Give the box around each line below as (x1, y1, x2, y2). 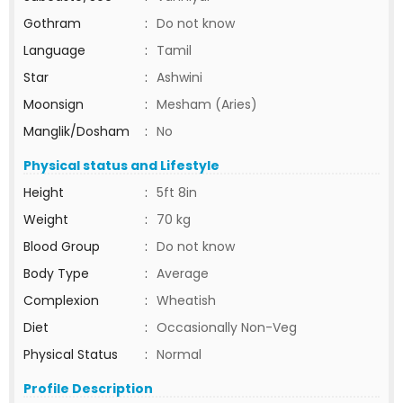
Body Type (23, 264, 89, 282)
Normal (157, 345, 201, 363)
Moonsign (23, 95, 84, 113)
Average (157, 264, 209, 282)
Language (23, 41, 85, 59)
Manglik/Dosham (23, 122, 130, 140)
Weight (23, 210, 68, 228)
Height (23, 184, 64, 201)
